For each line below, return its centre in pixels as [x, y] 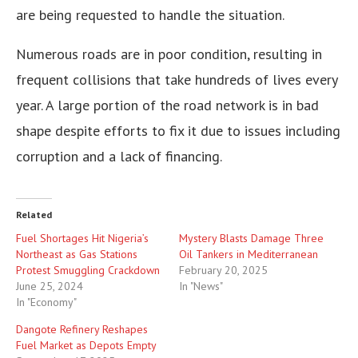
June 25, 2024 [50, 286]
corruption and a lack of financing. [119, 157]
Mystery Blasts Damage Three [251, 239]
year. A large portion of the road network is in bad [167, 105]
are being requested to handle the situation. [150, 15]
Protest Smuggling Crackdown [88, 270]
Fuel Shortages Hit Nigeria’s [82, 239]
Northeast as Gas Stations [77, 255]
